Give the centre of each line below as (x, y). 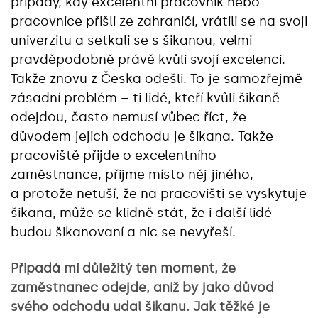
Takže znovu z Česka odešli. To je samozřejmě (157, 78)
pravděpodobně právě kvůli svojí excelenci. (148, 59)
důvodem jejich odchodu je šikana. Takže (142, 136)
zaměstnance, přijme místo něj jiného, (132, 174)
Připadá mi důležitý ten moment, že (123, 268)
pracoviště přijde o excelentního (114, 155)
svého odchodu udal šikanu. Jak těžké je (140, 306)
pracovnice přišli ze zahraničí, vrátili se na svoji (159, 21)
